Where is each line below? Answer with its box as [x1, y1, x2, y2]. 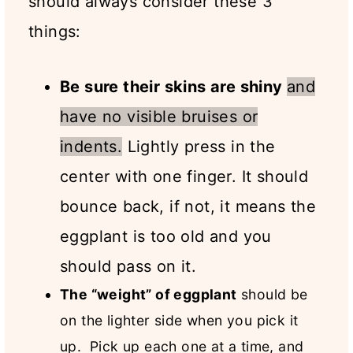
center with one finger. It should [60, 167, 309, 187]
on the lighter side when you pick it [60, 312, 299, 329]
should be [236, 286, 308, 303]
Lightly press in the [122, 137, 276, 157]
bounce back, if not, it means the [60, 197, 317, 217]
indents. [60, 137, 123, 157]
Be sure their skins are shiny [60, 77, 287, 97]
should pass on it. [60, 257, 197, 277]
